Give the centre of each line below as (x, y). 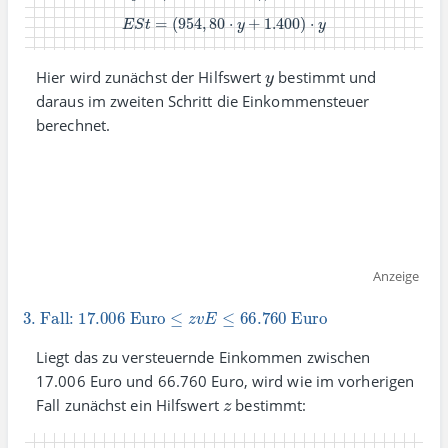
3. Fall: (50, 306)
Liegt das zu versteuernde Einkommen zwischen (203, 356)
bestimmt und (325, 76)
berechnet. (73, 124)
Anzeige (395, 276)
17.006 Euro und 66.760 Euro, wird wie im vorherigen (225, 380)
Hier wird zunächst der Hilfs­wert (151, 76)
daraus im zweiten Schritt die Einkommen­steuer (203, 100)
